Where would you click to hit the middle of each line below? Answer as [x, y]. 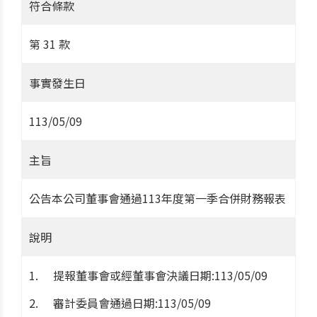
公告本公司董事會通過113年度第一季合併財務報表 [157, 198]
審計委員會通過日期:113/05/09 [132, 302]
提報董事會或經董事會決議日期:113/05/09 [160, 275]
